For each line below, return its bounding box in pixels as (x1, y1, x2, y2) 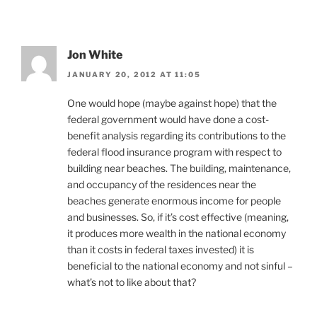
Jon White (67, 48, 122, 62)
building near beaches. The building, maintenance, (67, 162, 291, 175)
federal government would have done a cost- (67, 113, 269, 126)
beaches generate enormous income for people (67, 195, 281, 207)
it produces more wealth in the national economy (67, 227, 286, 240)
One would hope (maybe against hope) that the (67, 97, 277, 110)
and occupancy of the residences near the (67, 178, 256, 191)
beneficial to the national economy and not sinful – (67, 260, 293, 272)
